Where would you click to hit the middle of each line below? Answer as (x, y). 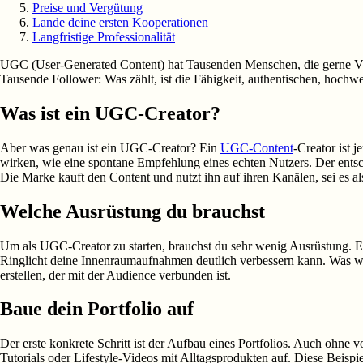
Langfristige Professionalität (104, 36)
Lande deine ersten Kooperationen (120, 22)
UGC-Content (257, 147)
